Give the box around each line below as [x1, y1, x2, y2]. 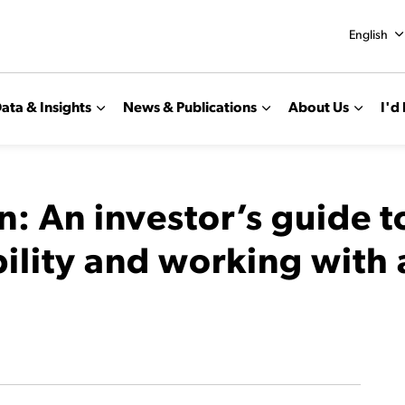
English [348, 29, 388, 42]
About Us [288, 100, 349, 116]
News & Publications [123, 100, 257, 116]
